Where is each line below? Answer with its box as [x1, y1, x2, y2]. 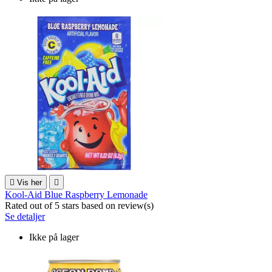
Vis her [17, 177, 42, 187]
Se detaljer [5, 211, 45, 222]
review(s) [118, 200, 154, 211]
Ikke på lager [29, 231, 79, 242]
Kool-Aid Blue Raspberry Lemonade [5, 189, 148, 200]
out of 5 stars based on [30, 200, 118, 211]
